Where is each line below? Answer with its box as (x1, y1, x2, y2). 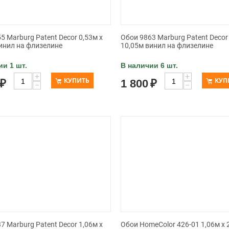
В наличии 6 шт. (120, 61, 178, 70)
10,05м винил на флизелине (120, 41, 213, 50)
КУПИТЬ (64, 76, 90, 85)
